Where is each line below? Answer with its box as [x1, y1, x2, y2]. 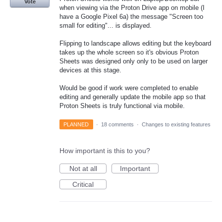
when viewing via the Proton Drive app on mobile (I [59, 3, 205, 11]
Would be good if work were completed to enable [59, 84, 198, 92]
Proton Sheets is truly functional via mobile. [59, 102, 185, 110]
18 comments [101, 121, 134, 128]
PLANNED [63, 121, 89, 128]
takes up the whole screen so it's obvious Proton [59, 49, 199, 56]
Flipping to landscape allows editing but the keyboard [59, 40, 211, 47]
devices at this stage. [59, 66, 121, 74]
